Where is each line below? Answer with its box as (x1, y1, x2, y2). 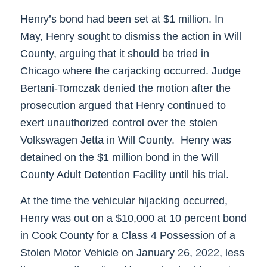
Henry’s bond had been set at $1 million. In (20, 13, 223, 25)
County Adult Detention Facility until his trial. (20, 168, 229, 181)
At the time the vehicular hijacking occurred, (20, 194, 228, 207)
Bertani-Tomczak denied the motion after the (20, 82, 231, 94)
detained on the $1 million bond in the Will (20, 151, 219, 163)
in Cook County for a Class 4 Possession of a (20, 229, 235, 241)
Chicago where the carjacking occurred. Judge (20, 64, 241, 77)
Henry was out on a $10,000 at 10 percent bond (20, 212, 247, 224)
